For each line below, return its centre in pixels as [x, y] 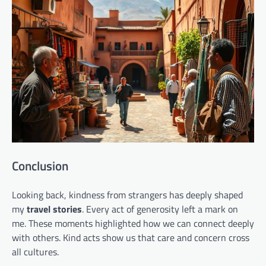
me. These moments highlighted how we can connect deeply [133, 223]
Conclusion [40, 166]
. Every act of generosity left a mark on [160, 209]
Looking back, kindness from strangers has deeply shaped [127, 194]
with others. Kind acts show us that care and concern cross [131, 237]
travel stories [54, 209]
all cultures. [35, 251]
